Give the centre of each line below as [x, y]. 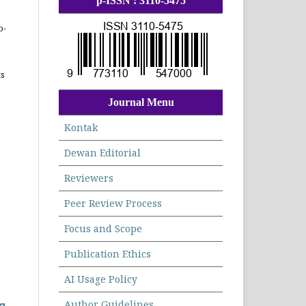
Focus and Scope [103, 229]
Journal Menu [141, 102]
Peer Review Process [113, 204]
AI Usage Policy [101, 279]
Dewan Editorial [102, 153]
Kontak [81, 128]
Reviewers [89, 178]
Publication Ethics [108, 254]
